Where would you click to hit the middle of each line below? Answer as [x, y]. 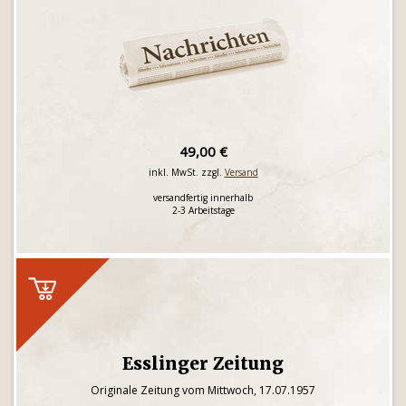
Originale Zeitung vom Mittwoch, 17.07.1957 [203, 390]
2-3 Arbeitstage [203, 210]
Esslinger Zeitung [203, 363]
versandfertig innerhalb [203, 198]
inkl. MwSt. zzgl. [186, 172]
